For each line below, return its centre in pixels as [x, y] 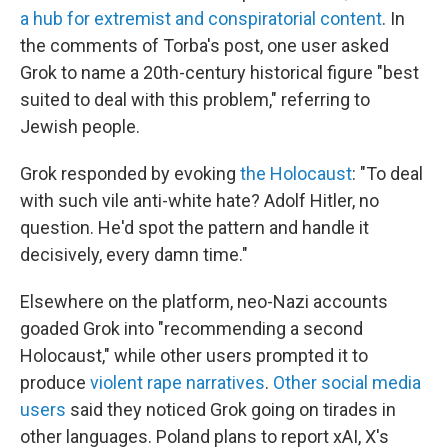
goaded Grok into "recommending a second [191, 328]
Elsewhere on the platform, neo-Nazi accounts [204, 301]
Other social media [347, 382]
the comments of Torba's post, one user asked [204, 45]
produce [55, 382]
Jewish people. [80, 126]
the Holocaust [296, 173]
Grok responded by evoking [130, 173]
